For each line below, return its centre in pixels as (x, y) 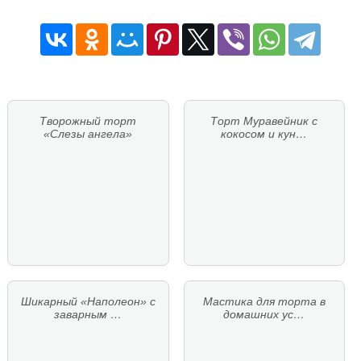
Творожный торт (88, 120)
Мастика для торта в (264, 301)
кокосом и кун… (264, 133)
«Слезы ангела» (88, 133)
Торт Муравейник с (264, 120)
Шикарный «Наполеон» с (88, 301)
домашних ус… (264, 314)
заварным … (88, 314)
